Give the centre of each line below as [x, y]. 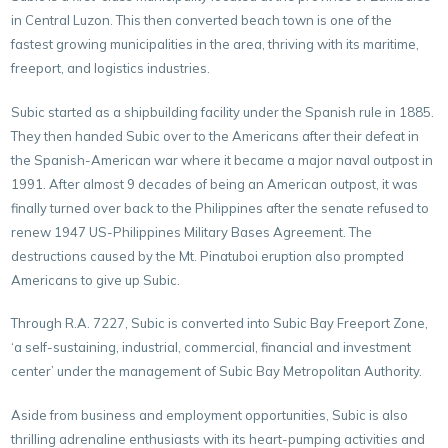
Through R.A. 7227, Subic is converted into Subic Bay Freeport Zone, [220, 323]
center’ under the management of [115, 371]
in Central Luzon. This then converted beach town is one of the [202, 20]
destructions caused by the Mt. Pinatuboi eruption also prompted [208, 255]
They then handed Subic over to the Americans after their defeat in [215, 135]
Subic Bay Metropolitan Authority [319, 371]
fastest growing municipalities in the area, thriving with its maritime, [215, 44]
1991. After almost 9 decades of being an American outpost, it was [215, 183]
